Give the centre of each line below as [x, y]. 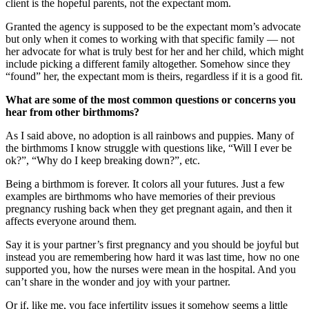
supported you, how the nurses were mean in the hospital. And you [151, 269]
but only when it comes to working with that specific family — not [150, 39]
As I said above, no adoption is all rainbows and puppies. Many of [150, 135]
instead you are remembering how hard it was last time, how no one [152, 257]
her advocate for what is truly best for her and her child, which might [154, 51]
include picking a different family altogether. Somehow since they [148, 63]
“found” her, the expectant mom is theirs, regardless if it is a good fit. [154, 76]
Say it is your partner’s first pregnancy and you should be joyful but [152, 244]
